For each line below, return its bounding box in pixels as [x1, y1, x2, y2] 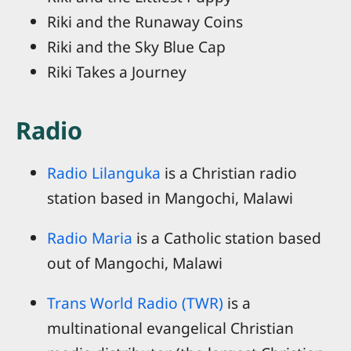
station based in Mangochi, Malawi [47, 186, 293, 208]
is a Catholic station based [132, 226, 321, 248]
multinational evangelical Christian [47, 317, 294, 339]
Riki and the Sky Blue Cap [47, 36, 226, 58]
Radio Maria [47, 226, 132, 248]
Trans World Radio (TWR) [47, 292, 223, 314]
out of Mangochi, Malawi [47, 251, 223, 273]
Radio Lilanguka [47, 161, 161, 183]
